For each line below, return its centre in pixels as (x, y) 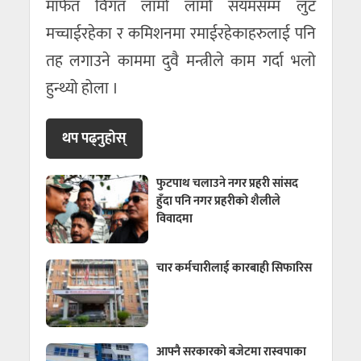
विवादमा (175, 219)
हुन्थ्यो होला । (82, 89)
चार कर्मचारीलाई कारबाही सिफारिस (234, 268)
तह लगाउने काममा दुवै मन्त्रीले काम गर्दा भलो (180, 61)
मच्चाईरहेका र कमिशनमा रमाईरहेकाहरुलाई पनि (180, 34)
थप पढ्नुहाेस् (94, 139)
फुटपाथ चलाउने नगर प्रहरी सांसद (228, 183)
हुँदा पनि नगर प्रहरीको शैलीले (219, 201)
